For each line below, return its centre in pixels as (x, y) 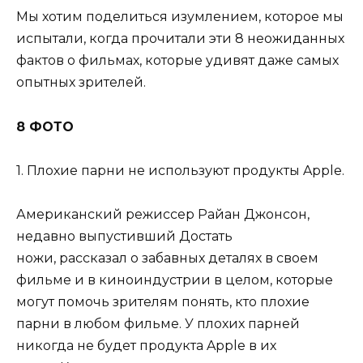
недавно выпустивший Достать (124, 236)
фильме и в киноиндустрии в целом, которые (175, 280)
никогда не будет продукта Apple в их (146, 345)
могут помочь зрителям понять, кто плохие (163, 301)
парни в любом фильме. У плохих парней (158, 323)
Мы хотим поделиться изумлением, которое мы (180, 17)
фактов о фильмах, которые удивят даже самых (177, 61)
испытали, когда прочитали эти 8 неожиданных (180, 39)
